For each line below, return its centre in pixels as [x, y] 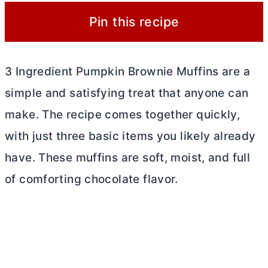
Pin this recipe [134, 22]
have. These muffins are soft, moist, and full [128, 157]
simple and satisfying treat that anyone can [127, 93]
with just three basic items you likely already [130, 136]
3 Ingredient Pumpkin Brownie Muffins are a [127, 71]
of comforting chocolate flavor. [92, 179]
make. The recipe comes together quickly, [123, 114]
